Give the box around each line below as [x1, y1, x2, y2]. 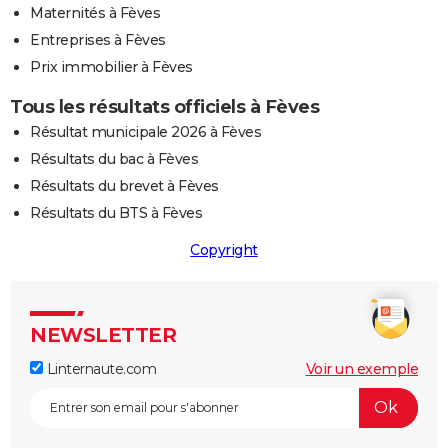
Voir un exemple [305, 359, 418, 378]
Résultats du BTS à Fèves [30, 203, 202, 222]
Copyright [190, 240, 258, 259]
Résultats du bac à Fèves [30, 149, 198, 168]
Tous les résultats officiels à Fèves [10, 95, 319, 118]
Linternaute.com [43, 359, 156, 378]
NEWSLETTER [30, 322, 176, 347]
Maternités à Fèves [30, 3, 160, 22]
